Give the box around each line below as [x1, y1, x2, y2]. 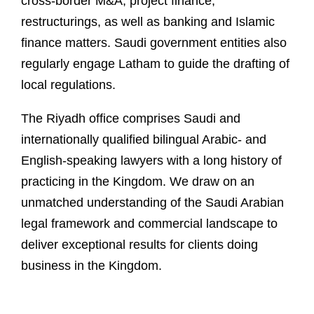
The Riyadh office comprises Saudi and [21, 111, 240, 125]
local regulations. [21, 78, 116, 92]
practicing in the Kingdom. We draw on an [21, 175, 254, 189]
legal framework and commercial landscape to [21, 217, 278, 231]
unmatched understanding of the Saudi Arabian [21, 196, 284, 210]
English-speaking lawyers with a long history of [21, 153, 282, 168]
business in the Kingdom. [21, 259, 162, 273]
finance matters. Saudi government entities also [21, 36, 287, 50]
